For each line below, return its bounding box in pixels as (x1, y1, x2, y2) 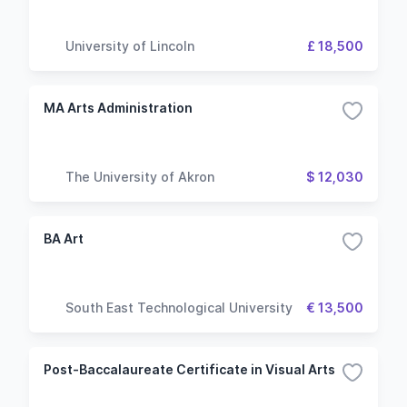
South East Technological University (65, 299, 293, 315)
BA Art (44, 231, 84, 246)
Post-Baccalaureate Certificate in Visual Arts (44, 362, 335, 377)
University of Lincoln (65, 37, 194, 54)
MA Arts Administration (44, 100, 193, 115)
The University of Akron (65, 168, 214, 184)
